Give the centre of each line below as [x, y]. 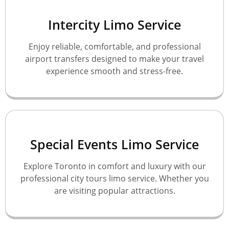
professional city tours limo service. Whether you [114, 179]
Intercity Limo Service [114, 25]
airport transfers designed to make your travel [114, 59]
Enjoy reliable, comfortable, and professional [114, 47]
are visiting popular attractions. [114, 191]
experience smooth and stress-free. [114, 71]
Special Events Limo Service [114, 144]
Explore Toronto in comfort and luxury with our [114, 166]
